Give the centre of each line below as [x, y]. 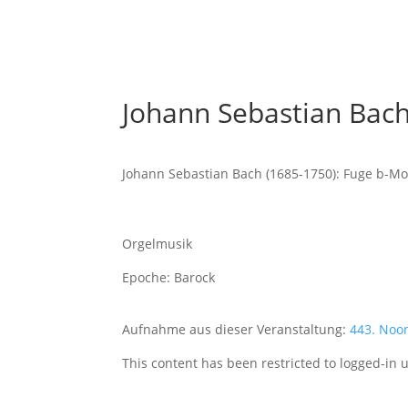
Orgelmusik [158, 243]
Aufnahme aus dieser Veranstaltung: [236, 329]
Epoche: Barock [169, 277]
